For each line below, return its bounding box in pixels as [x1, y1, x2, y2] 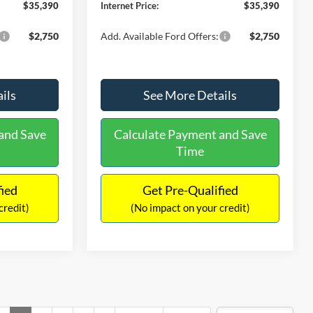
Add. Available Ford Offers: [101, 29, 219, 42]
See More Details [143, 87, 237, 103]
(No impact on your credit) [130, 201, 250, 214]
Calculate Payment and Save [113, 126, 267, 142]
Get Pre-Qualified [142, 182, 238, 198]
